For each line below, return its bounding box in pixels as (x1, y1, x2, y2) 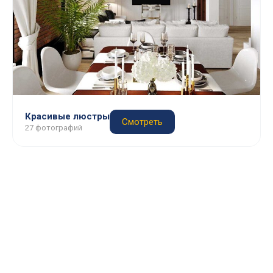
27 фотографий (25, 123, 82, 132)
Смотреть (122, 116, 163, 127)
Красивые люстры (25, 111, 110, 122)
